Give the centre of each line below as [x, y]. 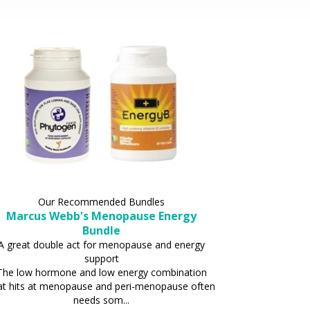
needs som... [102, 300]
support [101, 258]
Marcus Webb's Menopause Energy [102, 216]
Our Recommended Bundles [102, 201]
